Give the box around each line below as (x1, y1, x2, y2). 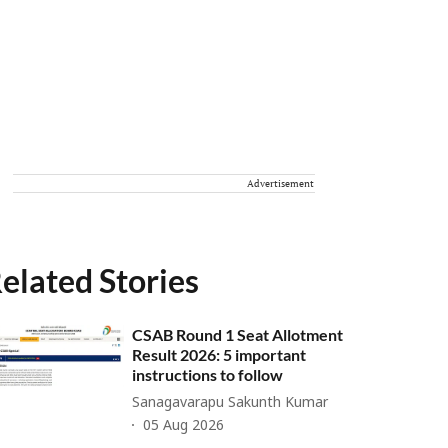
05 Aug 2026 (143, 417, 225, 435)
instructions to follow (132, 365, 284, 384)
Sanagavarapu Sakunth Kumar (132, 395, 329, 412)
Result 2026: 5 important (132, 345, 307, 364)
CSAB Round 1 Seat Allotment (132, 325, 344, 344)
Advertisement (247, 177, 314, 190)
